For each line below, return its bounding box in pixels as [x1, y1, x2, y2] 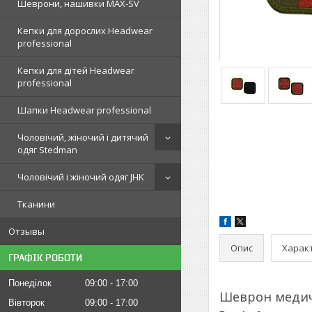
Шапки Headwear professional [17, 104, 151, 116]
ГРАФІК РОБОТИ [8, 252, 82, 263]
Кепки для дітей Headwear [17, 64, 134, 77]
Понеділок [8, 278, 52, 288]
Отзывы [8, 225, 45, 237]
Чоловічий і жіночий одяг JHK [17, 171, 144, 183]
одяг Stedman [17, 143, 77, 156]
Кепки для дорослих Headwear [17, 24, 153, 37]
